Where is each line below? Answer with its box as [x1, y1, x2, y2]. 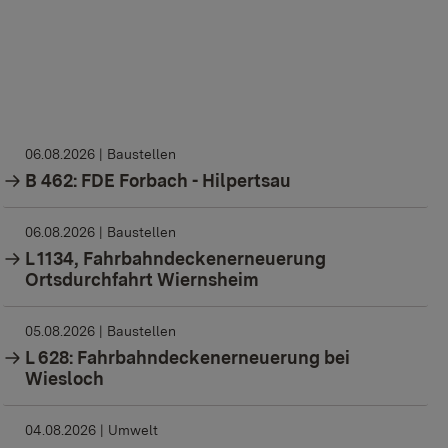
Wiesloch [25, 368, 105, 390]
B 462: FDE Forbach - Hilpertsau [25, 170, 292, 192]
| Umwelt [99, 422, 158, 439]
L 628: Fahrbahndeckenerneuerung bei [25, 347, 351, 369]
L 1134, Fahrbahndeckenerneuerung [25, 248, 327, 270]
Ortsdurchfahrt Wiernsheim [25, 269, 260, 291]
